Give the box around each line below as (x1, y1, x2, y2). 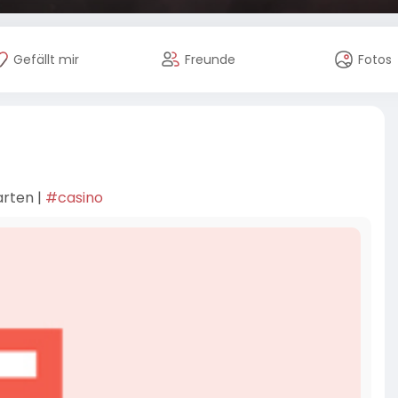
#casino (45, 187, 103, 208)
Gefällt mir (12, 51, 79, 68)
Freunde (185, 51, 236, 68)
